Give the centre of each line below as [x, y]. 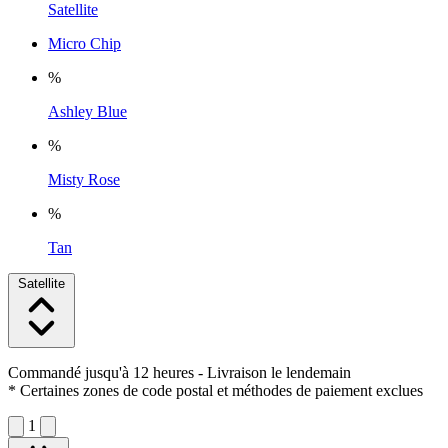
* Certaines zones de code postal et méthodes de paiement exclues [215, 390]
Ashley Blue [87, 111]
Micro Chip [84, 43]
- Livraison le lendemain [272, 372]
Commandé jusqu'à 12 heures [101, 372]
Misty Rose [84, 179]
